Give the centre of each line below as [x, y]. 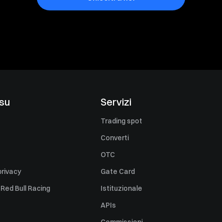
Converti [114, 138]
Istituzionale [121, 188]
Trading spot [121, 121]
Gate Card [117, 171]
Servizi [116, 102]
